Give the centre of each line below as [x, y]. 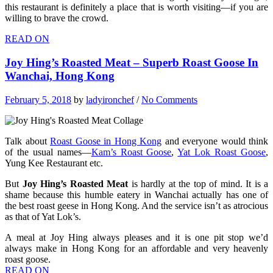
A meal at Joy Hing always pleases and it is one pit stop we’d [136, 237]
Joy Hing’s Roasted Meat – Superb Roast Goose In [132, 62]
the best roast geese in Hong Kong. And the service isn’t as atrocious [136, 205]
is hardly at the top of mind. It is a [198, 183]
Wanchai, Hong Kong [60, 76]
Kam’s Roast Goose [131, 152]
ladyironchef [110, 99]
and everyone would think [215, 141]
